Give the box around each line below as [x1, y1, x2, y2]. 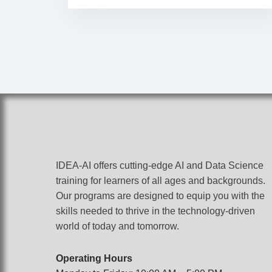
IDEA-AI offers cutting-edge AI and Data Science [56, 160, 263, 171]
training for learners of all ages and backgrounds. [56, 175, 265, 186]
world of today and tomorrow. [56, 221, 179, 231]
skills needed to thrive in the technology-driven [56, 206, 255, 216]
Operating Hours [56, 253, 132, 263]
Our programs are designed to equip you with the [56, 191, 265, 201]
